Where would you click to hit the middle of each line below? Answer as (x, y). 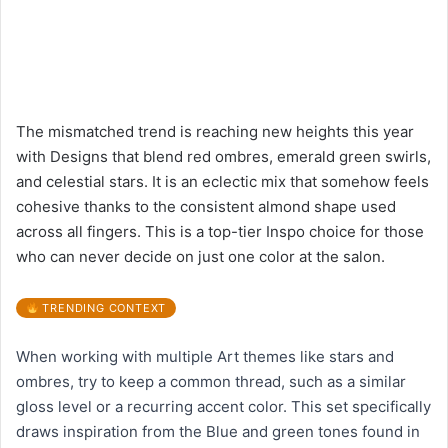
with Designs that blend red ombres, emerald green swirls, (223, 157)
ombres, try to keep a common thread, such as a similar (211, 382)
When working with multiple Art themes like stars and (205, 357)
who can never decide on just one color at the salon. (200, 257)
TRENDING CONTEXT (102, 308)
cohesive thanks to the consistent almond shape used (206, 207)
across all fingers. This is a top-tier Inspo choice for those (220, 232)
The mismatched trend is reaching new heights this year (215, 132)
